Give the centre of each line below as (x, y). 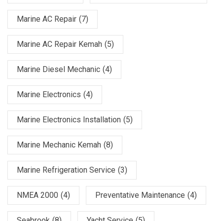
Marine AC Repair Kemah (59, 44)
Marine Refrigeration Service (66, 170)
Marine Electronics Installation (69, 120)
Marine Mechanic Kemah (59, 145)
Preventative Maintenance (140, 195)
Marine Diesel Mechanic (58, 69)
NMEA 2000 (37, 195)
